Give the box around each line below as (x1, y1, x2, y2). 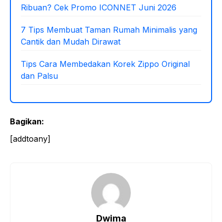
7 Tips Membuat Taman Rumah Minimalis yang (21, 24, 197, 35)
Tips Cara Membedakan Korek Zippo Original (21, 58, 190, 69)
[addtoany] (10, 133, 51, 144)
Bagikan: (10, 116, 44, 126)
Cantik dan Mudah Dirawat (21, 36, 120, 47)
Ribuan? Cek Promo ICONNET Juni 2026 (21, 2, 176, 12)
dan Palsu (21, 70, 58, 81)
